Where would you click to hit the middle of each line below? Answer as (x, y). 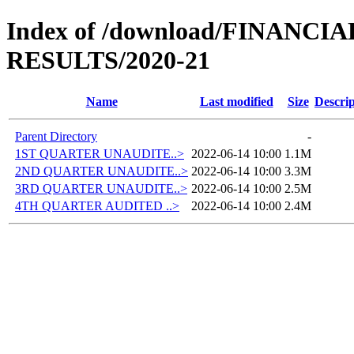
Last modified (236, 101)
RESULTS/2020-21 (108, 60)
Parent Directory (56, 136)
